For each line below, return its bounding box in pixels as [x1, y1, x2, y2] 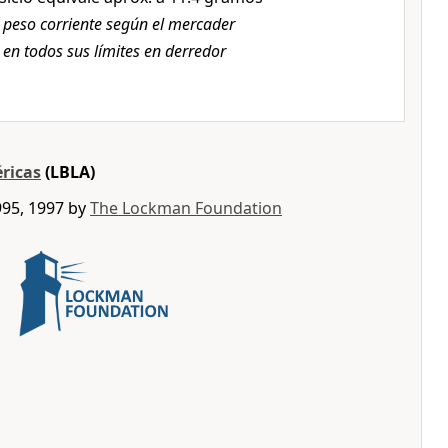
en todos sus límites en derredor [3, 40, 226, 62]
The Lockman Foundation [90, 197, 282, 219]
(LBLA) [41, 161, 95, 183]
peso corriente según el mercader [3, 13, 235, 35]
